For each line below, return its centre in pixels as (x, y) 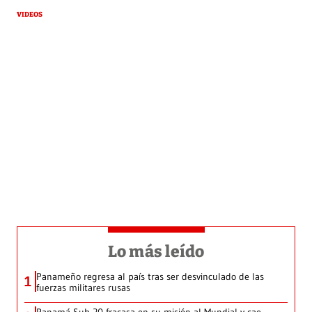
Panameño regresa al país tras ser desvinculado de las (150, 277)
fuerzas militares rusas (83, 288)
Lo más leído (156, 252)
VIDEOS (30, 15)
